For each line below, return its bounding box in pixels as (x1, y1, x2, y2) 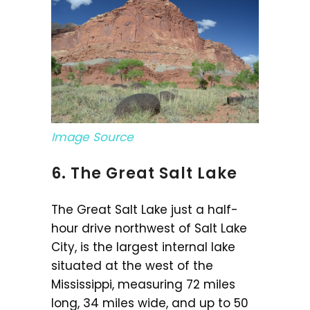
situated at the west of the (51, 257, 213, 275)
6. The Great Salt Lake (51, 163, 237, 185)
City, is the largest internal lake (51, 239, 235, 256)
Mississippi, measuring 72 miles (51, 276, 235, 293)
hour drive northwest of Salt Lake (51, 220, 247, 237)
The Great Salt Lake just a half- (51, 201, 238, 219)
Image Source (51, 129, 134, 146)
